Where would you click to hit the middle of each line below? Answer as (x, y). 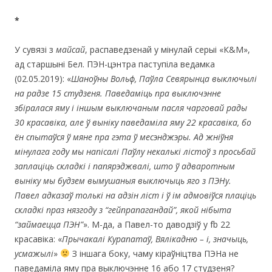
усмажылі (34, 253)
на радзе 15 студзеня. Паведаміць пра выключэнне (118, 93)
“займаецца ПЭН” (49, 224)
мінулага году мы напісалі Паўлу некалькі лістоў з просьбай (135, 151)
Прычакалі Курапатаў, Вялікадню (131, 239)
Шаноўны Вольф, (105, 78)
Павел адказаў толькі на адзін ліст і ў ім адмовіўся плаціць (135, 195)
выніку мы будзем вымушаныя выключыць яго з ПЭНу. (123, 180)
